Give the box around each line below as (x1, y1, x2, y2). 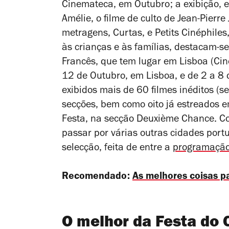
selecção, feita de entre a (62, 143, 173, 154)
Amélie (62, 14, 91, 25)
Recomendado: (62, 172, 132, 182)
